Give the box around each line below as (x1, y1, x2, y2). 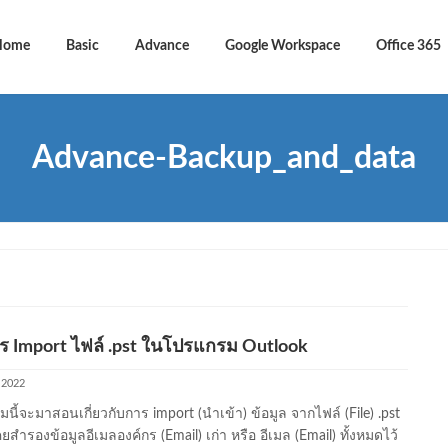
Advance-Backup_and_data (32, 141, 416, 174)
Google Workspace (225, 39, 340, 54)
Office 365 (376, 39, 441, 54)
